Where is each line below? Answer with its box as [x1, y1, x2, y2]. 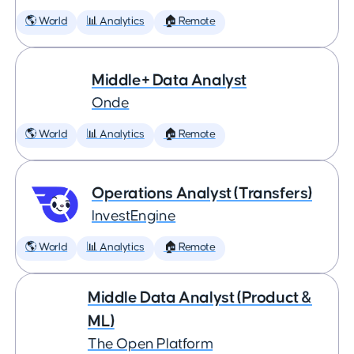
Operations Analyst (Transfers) [92, 185, 312, 201]
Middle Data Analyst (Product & [87, 289, 312, 306]
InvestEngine [92, 209, 176, 224]
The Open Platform [87, 337, 213, 352]
